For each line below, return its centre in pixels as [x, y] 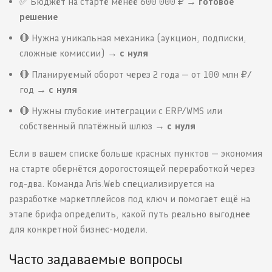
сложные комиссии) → [70, 53]
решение [39, 17]
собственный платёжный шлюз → [93, 126]
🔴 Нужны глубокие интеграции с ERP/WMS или [121, 111]
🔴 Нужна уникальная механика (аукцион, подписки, [133, 38]
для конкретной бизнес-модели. [78, 229]
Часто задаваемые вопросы [96, 259]
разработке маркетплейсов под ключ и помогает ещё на [130, 199]
